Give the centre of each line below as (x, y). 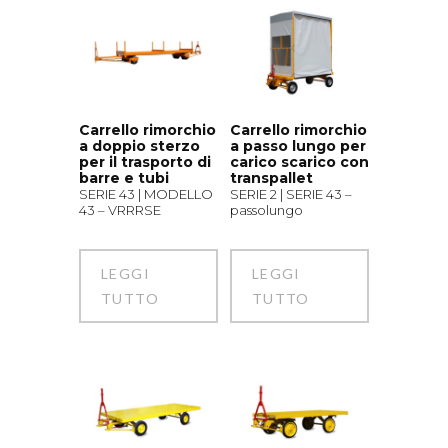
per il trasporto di (145, 161)
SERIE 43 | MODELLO (146, 193)
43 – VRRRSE (120, 209)
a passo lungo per (297, 145)
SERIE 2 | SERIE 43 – (290, 193)
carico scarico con (299, 161)
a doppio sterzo (139, 145)
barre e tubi (124, 177)
